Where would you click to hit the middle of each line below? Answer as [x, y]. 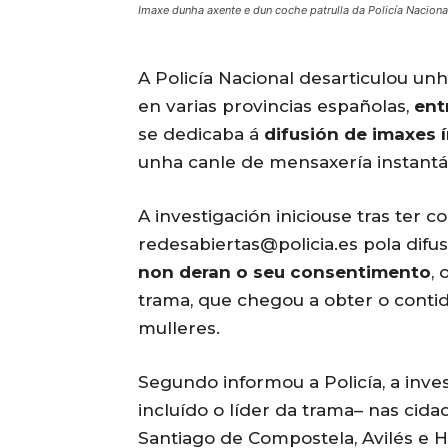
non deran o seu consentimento [284, 272]
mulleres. [179, 328]
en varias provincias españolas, [276, 106]
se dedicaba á [201, 134]
